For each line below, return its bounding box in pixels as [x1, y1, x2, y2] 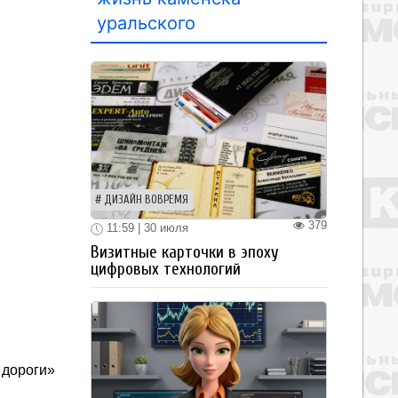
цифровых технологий [91, 259, 241, 279]
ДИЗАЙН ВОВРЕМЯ [104, 194, 188, 206]
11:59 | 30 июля [103, 221, 188, 235]
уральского [97, 12, 195, 34]
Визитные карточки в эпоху [91, 242, 279, 262]
